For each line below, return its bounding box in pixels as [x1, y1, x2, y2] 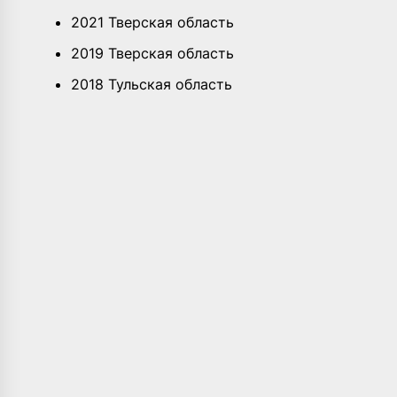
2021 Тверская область [71, 12, 234, 31]
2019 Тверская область [71, 43, 234, 62]
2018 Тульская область [71, 74, 232, 93]
